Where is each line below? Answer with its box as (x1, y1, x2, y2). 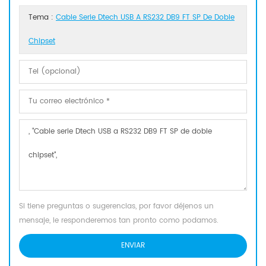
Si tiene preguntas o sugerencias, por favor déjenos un (19, 201, 214, 213)
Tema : (28, 12, 56, 24)
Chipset (28, 36, 55, 47)
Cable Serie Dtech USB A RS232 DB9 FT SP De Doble (56, 12, 235, 24)
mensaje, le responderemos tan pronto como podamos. (19, 215, 218, 227)
